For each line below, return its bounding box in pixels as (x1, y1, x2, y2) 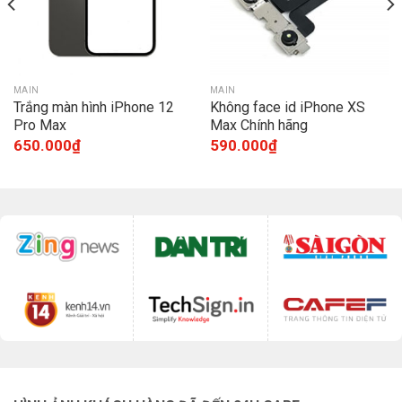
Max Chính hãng (209, 116, 308, 134)
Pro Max (13, 116, 66, 134)
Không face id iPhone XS (209, 98, 365, 116)
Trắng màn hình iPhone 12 (13, 98, 174, 116)
